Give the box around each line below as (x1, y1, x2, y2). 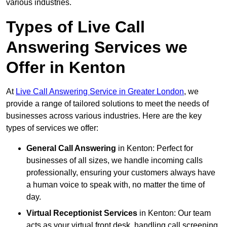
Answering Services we (6, 38, 187, 57)
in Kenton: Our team (137, 209, 211, 218)
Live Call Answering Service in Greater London (16, 87, 184, 96)
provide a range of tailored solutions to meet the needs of (6, 99, 209, 108)
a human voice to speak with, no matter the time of (26, 180, 205, 190)
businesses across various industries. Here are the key (6, 111, 202, 121)
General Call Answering (26, 144, 116, 153)
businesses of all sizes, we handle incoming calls (26, 156, 203, 165)
